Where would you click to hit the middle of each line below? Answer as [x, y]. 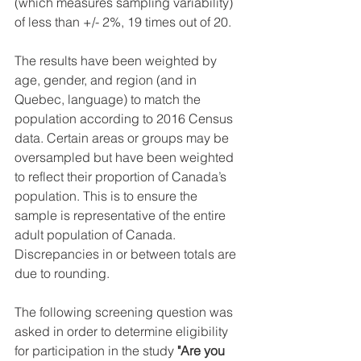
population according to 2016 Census [125, 118]
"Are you [203, 351]
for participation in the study [96, 351]
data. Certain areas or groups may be [123, 138]
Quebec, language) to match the [109, 99]
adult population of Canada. [97, 234]
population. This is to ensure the [108, 196]
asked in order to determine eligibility [123, 331]
